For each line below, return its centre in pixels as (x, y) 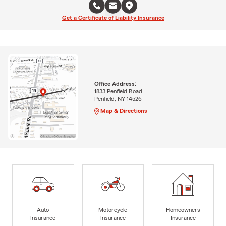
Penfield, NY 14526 (118, 99)
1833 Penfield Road (118, 91)
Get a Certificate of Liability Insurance (113, 17)
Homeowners (183, 210)
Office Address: (115, 83)
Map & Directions (124, 111)
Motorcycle (113, 210)
